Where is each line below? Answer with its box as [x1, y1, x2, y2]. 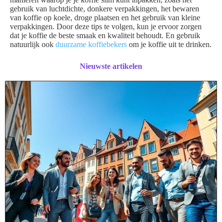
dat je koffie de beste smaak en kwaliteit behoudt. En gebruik [10, 31, 200, 40]
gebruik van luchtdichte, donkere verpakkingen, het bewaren [10, 4, 199, 13]
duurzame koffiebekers [55, 40, 127, 49]
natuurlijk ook [10, 40, 55, 49]
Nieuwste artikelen [80, 62, 142, 70]
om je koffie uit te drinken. [127, 40, 212, 49]
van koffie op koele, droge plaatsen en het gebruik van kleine [10, 13, 200, 22]
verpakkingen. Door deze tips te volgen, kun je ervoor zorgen [10, 22, 202, 31]
